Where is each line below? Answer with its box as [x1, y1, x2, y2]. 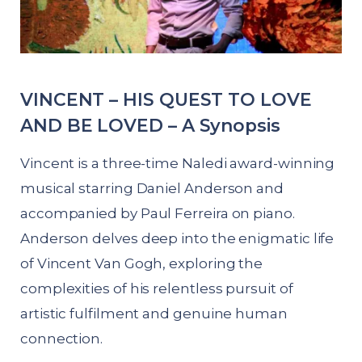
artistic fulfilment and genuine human [20, 305, 288, 322]
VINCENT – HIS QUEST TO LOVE [20, 89, 312, 111]
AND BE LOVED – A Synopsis [20, 115, 280, 137]
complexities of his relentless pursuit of [20, 280, 293, 297]
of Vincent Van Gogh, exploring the [20, 255, 263, 272]
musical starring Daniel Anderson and [20, 180, 284, 197]
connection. [20, 330, 103, 347]
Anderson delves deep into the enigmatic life [20, 230, 335, 247]
